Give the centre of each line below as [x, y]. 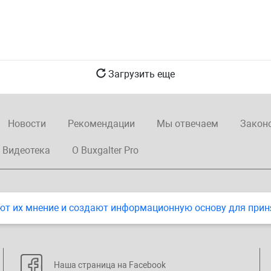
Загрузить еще [140, 74]
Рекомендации [101, 124]
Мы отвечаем [187, 124]
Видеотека [26, 151]
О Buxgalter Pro [105, 151]
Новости [27, 124]
